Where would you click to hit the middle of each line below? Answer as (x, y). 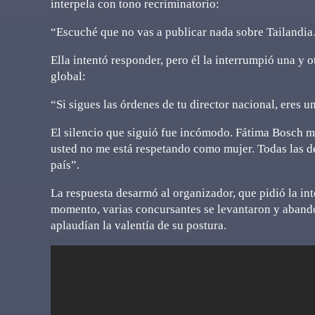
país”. (65, 165)
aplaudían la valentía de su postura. (139, 225)
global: (68, 76)
